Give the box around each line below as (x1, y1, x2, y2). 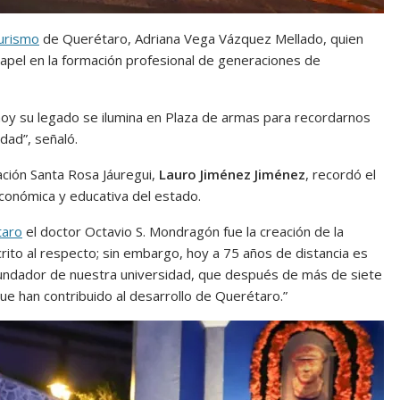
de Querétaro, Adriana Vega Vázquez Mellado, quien (39, 29, 363, 48)
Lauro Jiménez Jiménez (159, 165, 305, 184)
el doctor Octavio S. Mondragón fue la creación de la (22, 222, 344, 241)
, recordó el (305, 165, 376, 184)
